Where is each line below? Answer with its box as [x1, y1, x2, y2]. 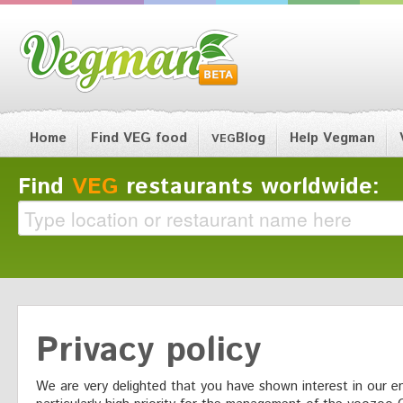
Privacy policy [36, 326, 261, 376]
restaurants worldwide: [118, 171, 380, 203]
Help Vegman [290, 129, 375, 148]
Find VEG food [91, 129, 187, 148]
